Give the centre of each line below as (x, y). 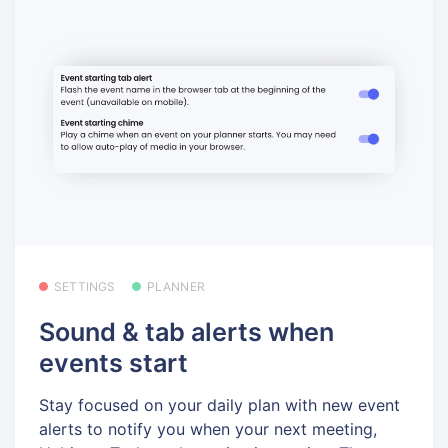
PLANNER (176, 287)
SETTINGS (85, 287)
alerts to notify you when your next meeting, (208, 429)
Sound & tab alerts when (186, 331)
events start (113, 362)
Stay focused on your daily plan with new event (219, 405)
